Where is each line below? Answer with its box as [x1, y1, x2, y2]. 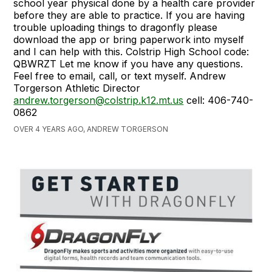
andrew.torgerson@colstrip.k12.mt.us [13, 94, 184, 107]
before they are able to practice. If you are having [13, 9, 245, 22]
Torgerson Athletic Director [13, 82, 141, 95]
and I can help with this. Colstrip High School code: [13, 46, 250, 58]
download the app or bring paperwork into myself [13, 33, 245, 46]
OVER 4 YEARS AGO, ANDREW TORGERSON [13, 124, 169, 134]
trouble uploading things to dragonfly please [13, 21, 218, 34]
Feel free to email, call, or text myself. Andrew [13, 70, 226, 83]
